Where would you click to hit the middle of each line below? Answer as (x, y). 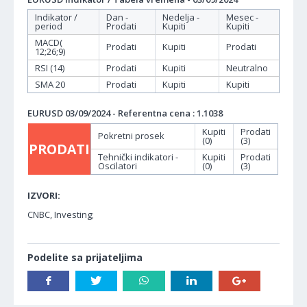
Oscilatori (118, 166)
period (49, 26)
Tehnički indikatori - (138, 157)
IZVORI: (44, 196)
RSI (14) (50, 68)
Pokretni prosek (131, 136)
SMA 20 (50, 85)
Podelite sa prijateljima (85, 258)
